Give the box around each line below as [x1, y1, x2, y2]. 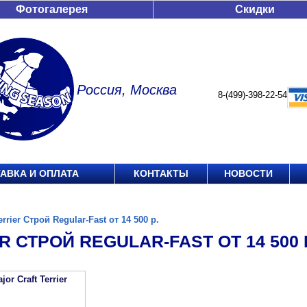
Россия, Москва [77, 82, 177, 97]
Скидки [235, 3, 275, 15]
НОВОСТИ [224, 168, 273, 179]
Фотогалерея [16, 3, 88, 15]
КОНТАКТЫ [134, 168, 188, 179]
